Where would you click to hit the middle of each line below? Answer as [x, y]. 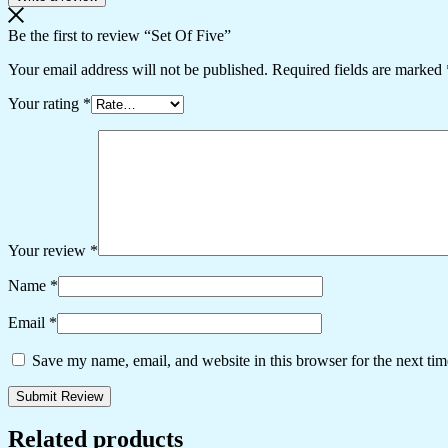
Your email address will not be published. [138, 69]
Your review [49, 250]
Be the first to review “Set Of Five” [119, 35]
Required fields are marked [359, 69]
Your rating [45, 103]
